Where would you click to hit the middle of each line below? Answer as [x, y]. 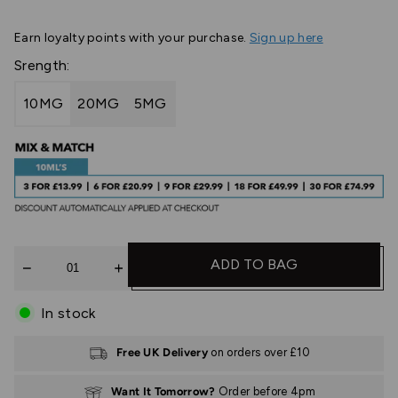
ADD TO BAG [254, 264]
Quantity [44, 254]
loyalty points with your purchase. [147, 37]
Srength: [42, 65]
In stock [68, 313]
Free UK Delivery [163, 352]
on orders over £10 [261, 352]
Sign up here [286, 37]
